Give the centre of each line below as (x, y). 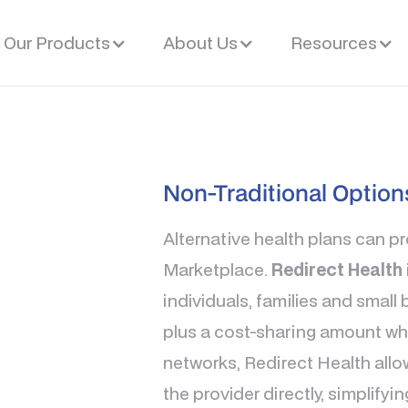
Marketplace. (217, 269)
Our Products (56, 42)
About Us (200, 42)
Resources (333, 42)
